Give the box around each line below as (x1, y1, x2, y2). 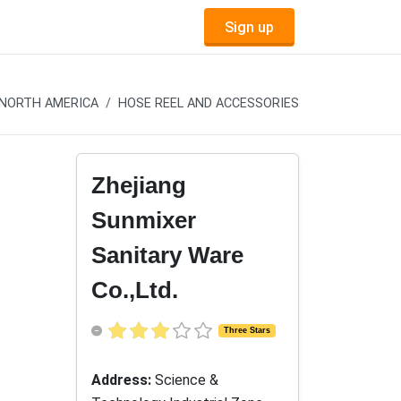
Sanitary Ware (91, 242, 243, 269)
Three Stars (223, 326, 270, 336)
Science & (155, 371, 218, 389)
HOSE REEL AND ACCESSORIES (118, 96, 299, 111)
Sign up (225, 18, 274, 36)
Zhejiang (91, 172, 186, 199)
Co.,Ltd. (91, 277, 178, 303)
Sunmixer (91, 207, 196, 234)
